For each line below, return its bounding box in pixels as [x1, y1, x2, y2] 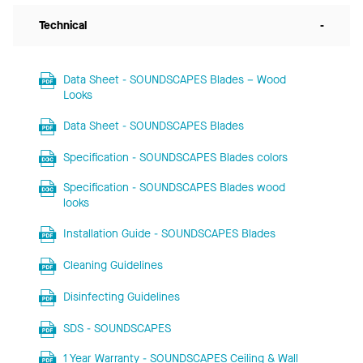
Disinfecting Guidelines [62, 288, 180, 305]
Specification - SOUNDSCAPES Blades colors [62, 149, 288, 165]
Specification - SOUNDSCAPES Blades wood [62, 179, 285, 195]
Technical [39, 17, 87, 33]
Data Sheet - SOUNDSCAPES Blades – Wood [62, 71, 286, 88]
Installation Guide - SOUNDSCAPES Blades [62, 225, 275, 241]
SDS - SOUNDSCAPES [62, 320, 171, 336]
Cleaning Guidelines [62, 257, 163, 273]
